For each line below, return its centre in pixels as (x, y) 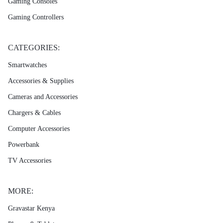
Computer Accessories (39, 128)
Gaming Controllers (36, 17)
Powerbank (24, 144)
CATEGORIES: (34, 47)
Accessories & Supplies (41, 81)
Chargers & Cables (34, 112)
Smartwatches (27, 65)
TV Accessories (30, 160)
